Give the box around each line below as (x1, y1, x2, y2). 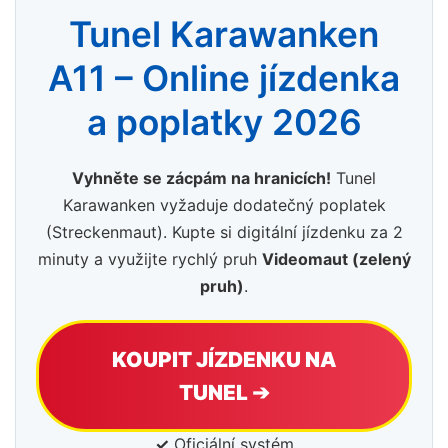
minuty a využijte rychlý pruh (37, 249, 262, 270)
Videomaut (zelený (261, 249, 411, 270)
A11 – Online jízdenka (48, 57, 400, 101)
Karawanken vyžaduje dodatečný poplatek (62, 195, 386, 216)
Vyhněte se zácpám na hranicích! (72, 168, 331, 189)
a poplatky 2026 (86, 101, 362, 145)
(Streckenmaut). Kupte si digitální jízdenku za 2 (45, 222, 403, 243)
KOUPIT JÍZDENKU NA (111, 347, 337, 373)
